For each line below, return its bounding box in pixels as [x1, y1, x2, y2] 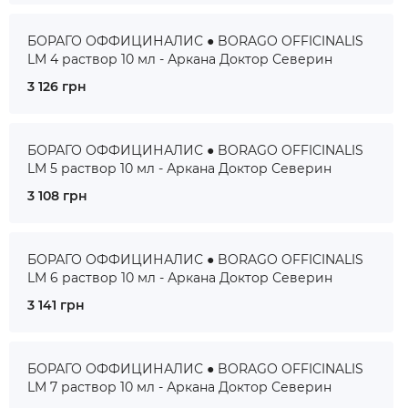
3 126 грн [27, 78, 87, 95]
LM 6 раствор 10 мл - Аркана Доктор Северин [27, 270, 332, 286]
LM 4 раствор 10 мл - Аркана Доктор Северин [27, 51, 332, 67]
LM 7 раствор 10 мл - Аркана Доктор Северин [27, 379, 331, 395]
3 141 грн [27, 297, 85, 313]
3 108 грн [27, 188, 87, 204]
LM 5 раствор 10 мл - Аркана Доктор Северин [27, 160, 331, 177]
